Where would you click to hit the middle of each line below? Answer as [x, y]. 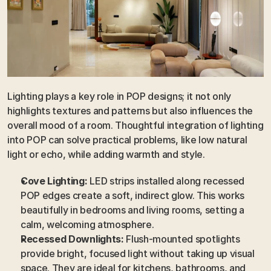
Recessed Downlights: [72, 239]
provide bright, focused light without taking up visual [138, 254]
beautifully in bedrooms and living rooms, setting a [132, 210]
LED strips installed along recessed [166, 181]
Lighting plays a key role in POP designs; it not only [119, 96]
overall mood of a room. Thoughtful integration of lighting [135, 126]
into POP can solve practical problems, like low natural [127, 140]
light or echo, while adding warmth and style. [106, 155]
